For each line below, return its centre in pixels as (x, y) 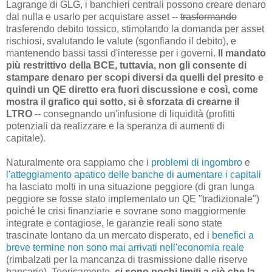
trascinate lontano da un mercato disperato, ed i (109, 235)
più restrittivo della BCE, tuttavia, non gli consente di (126, 65)
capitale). (26, 138)
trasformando (209, 16)
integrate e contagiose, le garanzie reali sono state (114, 223)
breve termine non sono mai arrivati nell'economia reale (125, 247)
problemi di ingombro (197, 162)
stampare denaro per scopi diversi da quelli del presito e (135, 77)
